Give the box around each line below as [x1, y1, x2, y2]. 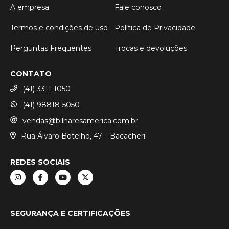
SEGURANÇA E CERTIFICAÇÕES [10, 209, 130, 218]
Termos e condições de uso [10, 23, 108, 32]
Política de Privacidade [114, 23, 195, 32]
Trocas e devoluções [114, 43, 187, 53]
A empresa [10, 3, 49, 12]
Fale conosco [114, 3, 162, 12]
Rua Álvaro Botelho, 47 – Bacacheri [20, 131, 145, 141]
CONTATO [10, 69, 52, 78]
